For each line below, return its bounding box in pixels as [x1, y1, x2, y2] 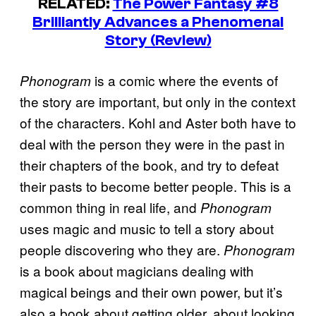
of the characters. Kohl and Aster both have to [20, 113, 296, 133]
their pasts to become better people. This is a [20, 176, 291, 196]
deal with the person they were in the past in [20, 134, 285, 154]
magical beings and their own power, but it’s [20, 282, 283, 302]
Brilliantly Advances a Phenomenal [32, 12, 284, 31]
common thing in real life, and [20, 197, 200, 217]
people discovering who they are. [20, 240, 224, 260]
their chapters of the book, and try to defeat [20, 155, 279, 175]
